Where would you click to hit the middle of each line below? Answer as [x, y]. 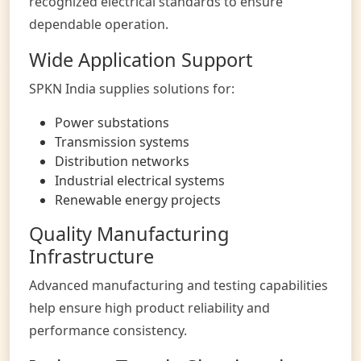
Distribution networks [122, 161]
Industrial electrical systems [140, 180]
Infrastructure [91, 256]
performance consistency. [108, 330]
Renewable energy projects [138, 199]
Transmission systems [122, 141]
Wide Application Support [141, 59]
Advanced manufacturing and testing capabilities [178, 285]
